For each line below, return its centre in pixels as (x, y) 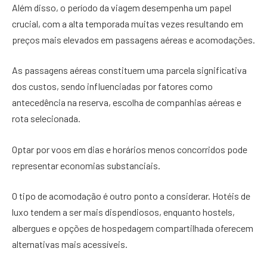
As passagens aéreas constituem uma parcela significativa (129, 70)
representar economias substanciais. (86, 165)
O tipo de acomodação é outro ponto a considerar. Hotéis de (131, 196)
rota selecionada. (47, 119)
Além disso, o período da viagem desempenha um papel (122, 7)
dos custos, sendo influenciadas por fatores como (112, 86)
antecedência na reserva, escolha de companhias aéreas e (127, 103)
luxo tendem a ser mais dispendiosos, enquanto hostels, (123, 212)
